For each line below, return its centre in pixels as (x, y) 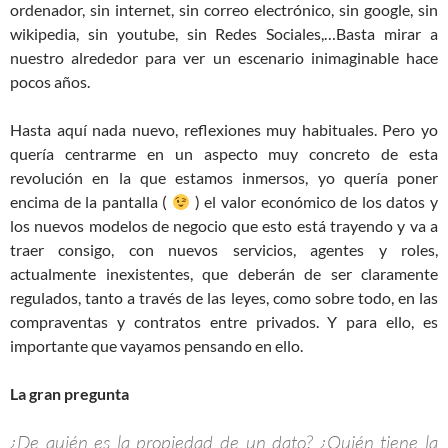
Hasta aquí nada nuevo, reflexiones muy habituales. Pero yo (224, 129)
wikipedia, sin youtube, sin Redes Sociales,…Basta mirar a (224, 33)
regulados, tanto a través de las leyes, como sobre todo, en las (224, 297)
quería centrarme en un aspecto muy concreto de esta (224, 153)
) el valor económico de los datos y (314, 201)
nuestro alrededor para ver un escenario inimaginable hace (224, 57)
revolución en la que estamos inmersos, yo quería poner (224, 177)
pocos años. (50, 81)
